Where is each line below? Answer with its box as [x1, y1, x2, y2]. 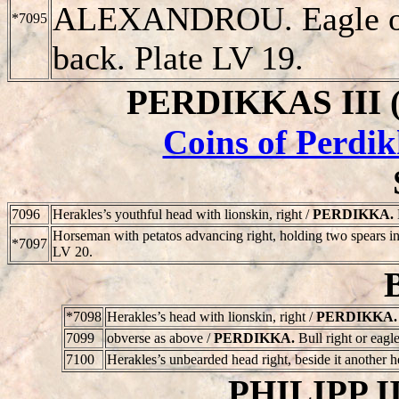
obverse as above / [106, 330, 214, 346]
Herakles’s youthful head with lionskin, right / [53, 206, 313, 222]
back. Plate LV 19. [53, 38, 304, 77]
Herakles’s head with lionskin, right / [106, 308, 316, 324]
